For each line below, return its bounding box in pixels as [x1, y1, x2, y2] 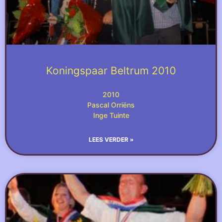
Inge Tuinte [93, 111, 129, 119]
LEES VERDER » [88, 136, 134, 143]
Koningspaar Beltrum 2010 [46, 64, 176, 77]
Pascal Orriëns [87, 101, 135, 109]
